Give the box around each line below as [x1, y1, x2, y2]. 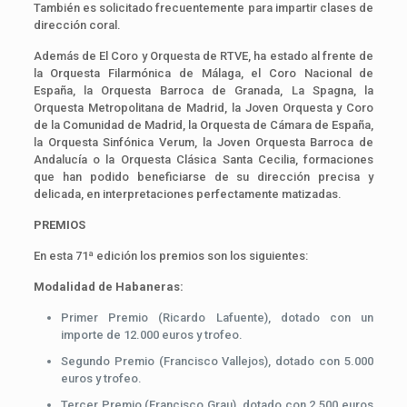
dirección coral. [33, 17, 121, 32]
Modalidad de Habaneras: [33, 279, 184, 293]
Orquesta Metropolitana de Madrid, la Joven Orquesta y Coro [33, 100, 374, 114]
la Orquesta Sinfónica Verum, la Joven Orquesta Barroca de [33, 134, 374, 149]
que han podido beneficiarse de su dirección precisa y [33, 169, 374, 184]
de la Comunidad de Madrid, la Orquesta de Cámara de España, [33, 117, 374, 132]
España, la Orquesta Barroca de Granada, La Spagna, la [33, 83, 374, 97]
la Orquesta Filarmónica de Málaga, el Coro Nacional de [33, 65, 374, 80]
